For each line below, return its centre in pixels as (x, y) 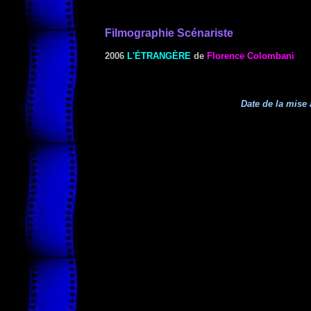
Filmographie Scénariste (169, 33)
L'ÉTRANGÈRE (159, 56)
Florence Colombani (251, 56)
